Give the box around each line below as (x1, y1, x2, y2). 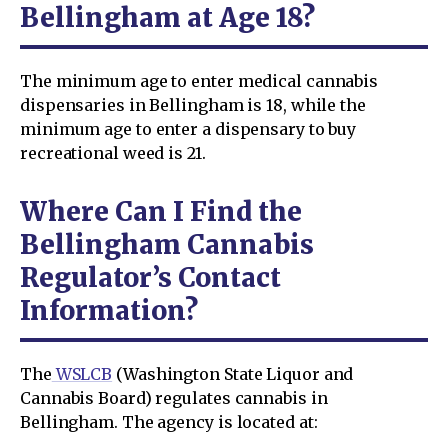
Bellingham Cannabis (20, 227, 314, 261)
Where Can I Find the (20, 194, 302, 228)
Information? (20, 293, 198, 327)
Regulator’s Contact (20, 260, 281, 294)
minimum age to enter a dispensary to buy (20, 118, 357, 139)
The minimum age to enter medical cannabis (20, 70, 379, 91)
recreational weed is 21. (20, 142, 206, 163)
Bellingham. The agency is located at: (20, 411, 318, 432)
